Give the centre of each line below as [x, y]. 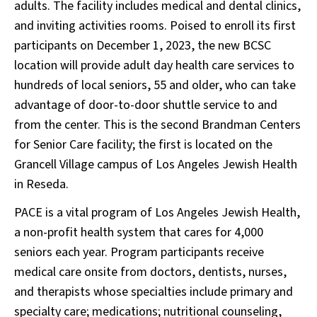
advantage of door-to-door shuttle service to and [146, 105]
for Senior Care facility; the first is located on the [143, 145]
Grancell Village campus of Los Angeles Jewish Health [156, 165]
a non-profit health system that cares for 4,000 [139, 232]
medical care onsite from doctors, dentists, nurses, [150, 272]
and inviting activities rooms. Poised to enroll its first [155, 26]
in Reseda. [41, 184]
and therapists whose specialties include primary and [154, 292]
